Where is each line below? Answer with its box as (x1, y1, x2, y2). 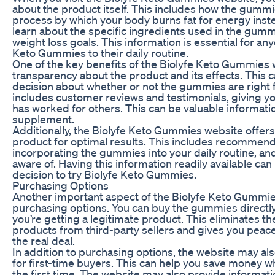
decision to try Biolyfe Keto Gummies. (12, 167, 196, 181)
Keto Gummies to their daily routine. (12, 45, 188, 60)
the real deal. (12, 233, 75, 247)
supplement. (12, 112, 74, 126)
